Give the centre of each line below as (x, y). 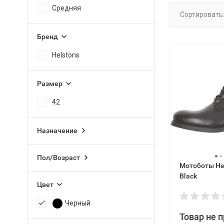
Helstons (65, 55)
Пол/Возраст (58, 157)
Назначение (57, 130)
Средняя (66, 8)
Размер (49, 83)
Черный (77, 203)
